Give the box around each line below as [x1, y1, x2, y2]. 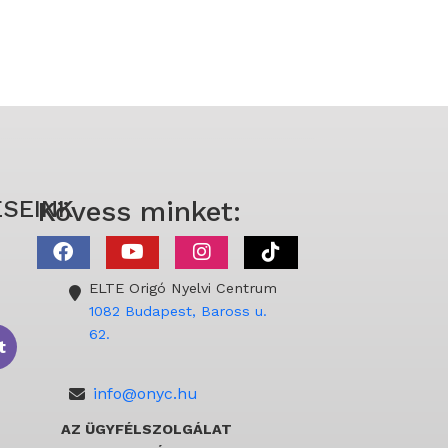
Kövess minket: [36, 195, 241, 228]
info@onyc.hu [92, 383, 198, 403]
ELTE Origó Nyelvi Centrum [88, 280, 277, 296]
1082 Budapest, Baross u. [88, 303, 267, 319]
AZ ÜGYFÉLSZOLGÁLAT [60, 420, 232, 437]
